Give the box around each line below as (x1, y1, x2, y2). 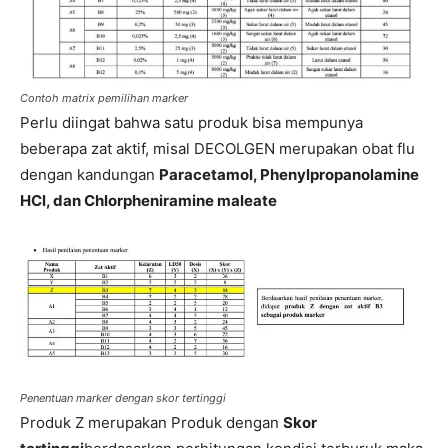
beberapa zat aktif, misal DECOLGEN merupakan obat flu (20, 138, 415, 158)
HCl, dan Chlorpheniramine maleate (20, 190, 277, 210)
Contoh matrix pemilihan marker (20, 90, 188, 105)
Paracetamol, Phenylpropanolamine (159, 164, 419, 184)
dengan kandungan (20, 164, 159, 184)
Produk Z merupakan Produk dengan (20, 413, 283, 433)
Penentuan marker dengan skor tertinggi (20, 391, 226, 406)
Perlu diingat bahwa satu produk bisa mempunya (20, 112, 363, 132)
